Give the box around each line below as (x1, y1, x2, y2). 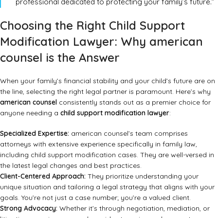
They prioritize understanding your (86, 172, 199, 181)
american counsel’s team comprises (69, 129, 188, 138)
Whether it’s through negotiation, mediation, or (57, 204, 210, 213)
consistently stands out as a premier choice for (57, 98, 211, 107)
